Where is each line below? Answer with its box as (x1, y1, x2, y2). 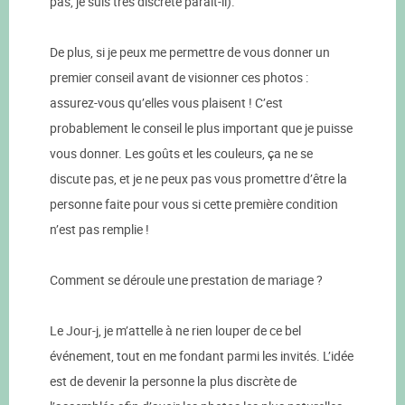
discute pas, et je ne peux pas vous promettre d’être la (50, 170, 347, 188)
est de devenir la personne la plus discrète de (50, 372, 297, 391)
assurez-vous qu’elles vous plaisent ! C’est (50, 94, 283, 112)
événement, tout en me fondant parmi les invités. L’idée (50, 347, 353, 365)
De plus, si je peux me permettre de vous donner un (50, 43, 330, 61)
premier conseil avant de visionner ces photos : (50, 69, 308, 87)
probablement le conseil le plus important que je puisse (50, 119, 353, 137)
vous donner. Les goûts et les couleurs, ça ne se (50, 145, 313, 163)
